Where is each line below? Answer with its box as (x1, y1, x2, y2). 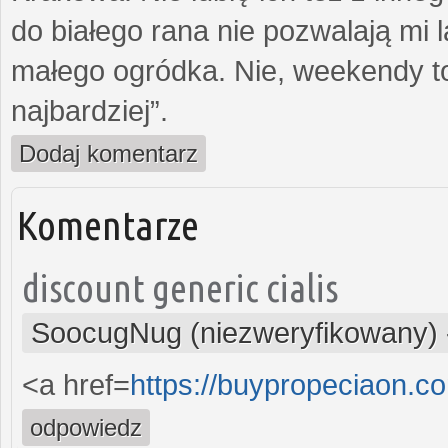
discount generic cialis (22, 265, 338, 309)
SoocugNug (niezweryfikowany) (31, 316, 438, 349)
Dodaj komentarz (19, 139, 198, 167)
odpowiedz (30, 413, 142, 441)
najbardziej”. (11, 94, 168, 127)
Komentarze (17, 201, 199, 248)
